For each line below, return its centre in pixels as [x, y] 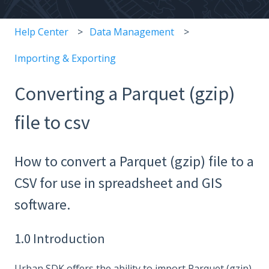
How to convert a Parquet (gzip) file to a [134, 161]
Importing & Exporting [65, 59]
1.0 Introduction [60, 239]
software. [42, 204]
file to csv [52, 123]
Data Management [132, 32]
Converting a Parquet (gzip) [125, 94]
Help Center [41, 32]
